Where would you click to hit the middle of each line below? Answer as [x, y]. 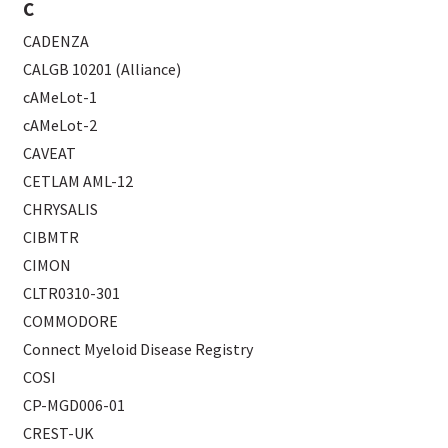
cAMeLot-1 [60, 96]
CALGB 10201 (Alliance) [102, 68]
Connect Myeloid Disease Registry [138, 348]
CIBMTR [51, 236]
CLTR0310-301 [72, 292]
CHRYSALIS [61, 208]
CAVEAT [50, 152]
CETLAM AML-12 [78, 180]
